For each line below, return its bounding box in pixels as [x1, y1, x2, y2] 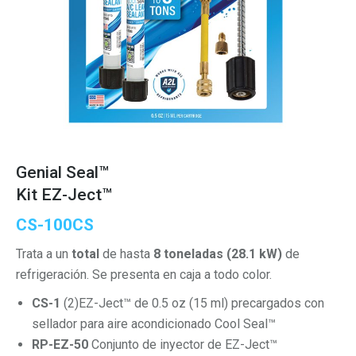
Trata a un [16, 246, 72, 261]
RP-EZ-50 [32, 336, 88, 352]
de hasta [99, 246, 153, 261]
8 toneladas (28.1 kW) [153, 246, 285, 261]
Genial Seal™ [16, 162, 109, 182]
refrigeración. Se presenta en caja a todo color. [16, 266, 272, 282]
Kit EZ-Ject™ [16, 184, 112, 204]
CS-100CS [16, 215, 94, 234]
